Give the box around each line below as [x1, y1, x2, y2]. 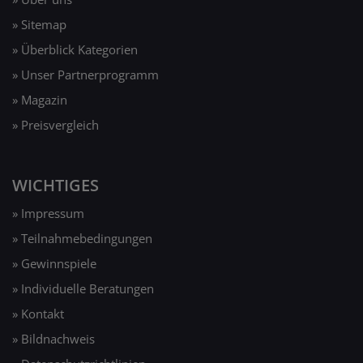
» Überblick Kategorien [12, 41, 138, 58]
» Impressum [12, 204, 84, 221]
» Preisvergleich [12, 116, 99, 133]
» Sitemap [12, 15, 66, 32]
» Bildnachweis [12, 330, 95, 347]
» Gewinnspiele [12, 254, 96, 271]
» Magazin [12, 91, 67, 108]
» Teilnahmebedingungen [12, 229, 152, 246]
